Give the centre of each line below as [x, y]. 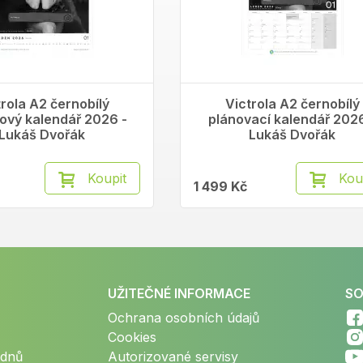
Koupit [107, 178]
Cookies [132, 337]
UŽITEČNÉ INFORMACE [179, 293]
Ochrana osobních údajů [184, 318]
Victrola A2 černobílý [292, 104]
